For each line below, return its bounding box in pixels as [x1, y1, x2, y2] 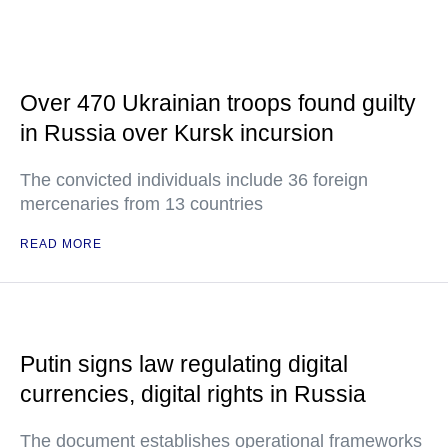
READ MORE [20, 237, 102, 251]
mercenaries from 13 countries [20, 194, 263, 214]
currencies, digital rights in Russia [20, 381, 366, 407]
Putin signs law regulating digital [20, 351, 348, 377]
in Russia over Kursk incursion [20, 120, 334, 146]
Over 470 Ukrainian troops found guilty [20, 90, 416, 116]
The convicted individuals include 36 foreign [20, 170, 368, 190]
